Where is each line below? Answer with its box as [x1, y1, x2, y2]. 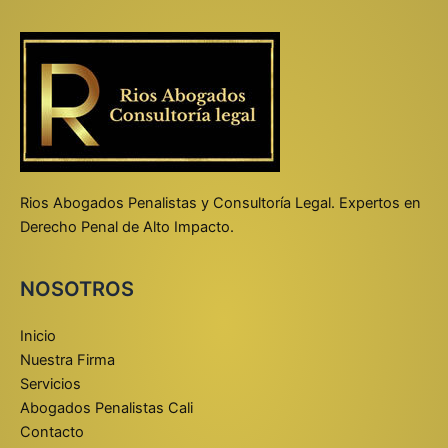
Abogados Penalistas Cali [20, 399, 193, 418]
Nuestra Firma [20, 351, 115, 370]
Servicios [20, 375, 81, 394]
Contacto [20, 423, 84, 442]
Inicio [20, 327, 56, 346]
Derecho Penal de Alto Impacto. [20, 217, 234, 236]
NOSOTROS [20, 277, 134, 302]
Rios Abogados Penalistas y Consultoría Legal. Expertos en [20, 193, 421, 212]
